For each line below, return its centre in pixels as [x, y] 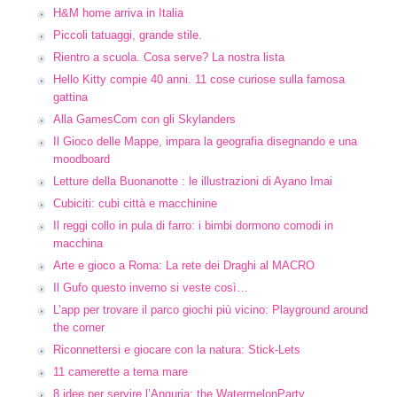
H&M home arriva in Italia [118, 13]
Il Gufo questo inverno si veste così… [151, 288]
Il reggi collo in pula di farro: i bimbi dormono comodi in [193, 226]
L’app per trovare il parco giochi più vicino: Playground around [210, 310]
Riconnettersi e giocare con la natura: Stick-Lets [177, 350]
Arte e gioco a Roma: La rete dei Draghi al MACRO [184, 265]
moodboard [82, 159]
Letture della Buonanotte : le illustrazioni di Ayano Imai [193, 181]
